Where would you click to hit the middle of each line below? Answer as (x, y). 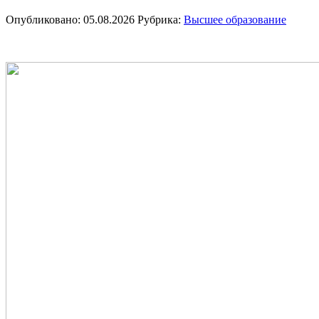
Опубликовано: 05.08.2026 (70, 20)
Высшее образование (235, 20)
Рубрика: (161, 20)
